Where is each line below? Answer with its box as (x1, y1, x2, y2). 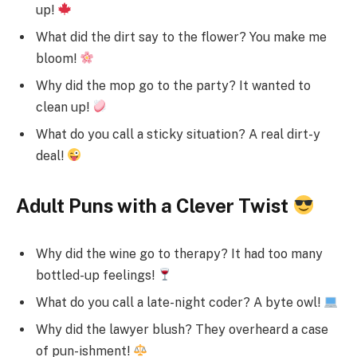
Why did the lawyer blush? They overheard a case (36, 321, 328, 337)
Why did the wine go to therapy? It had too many (36, 245, 323, 261)
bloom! (36, 50, 80, 66)
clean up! (36, 99, 92, 115)
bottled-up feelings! (36, 267, 158, 283)
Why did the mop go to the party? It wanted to (36, 77, 311, 93)
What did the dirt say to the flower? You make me (36, 29, 327, 45)
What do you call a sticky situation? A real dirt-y (36, 126, 320, 142)
